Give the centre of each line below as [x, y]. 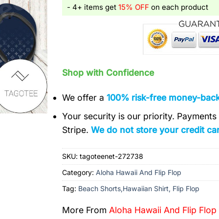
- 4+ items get [93, 7]
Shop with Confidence [108, 72]
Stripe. [77, 130]
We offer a [85, 97]
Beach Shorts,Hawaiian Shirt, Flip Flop [139, 189]
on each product [179, 7]
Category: [79, 173]
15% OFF [134, 7]
